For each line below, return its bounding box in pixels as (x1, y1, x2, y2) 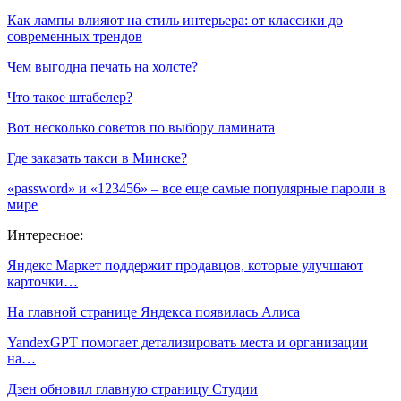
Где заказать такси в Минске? (7, 149, 187, 166)
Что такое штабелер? (7, 89, 132, 105)
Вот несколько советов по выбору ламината (7, 119, 275, 135)
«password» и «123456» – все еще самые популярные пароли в (7, 180, 386, 196)
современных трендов (7, 28, 142, 44)
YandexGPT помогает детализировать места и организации (7, 334, 368, 350)
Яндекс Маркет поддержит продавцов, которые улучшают (7, 257, 363, 273)
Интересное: (7, 226, 83, 243)
